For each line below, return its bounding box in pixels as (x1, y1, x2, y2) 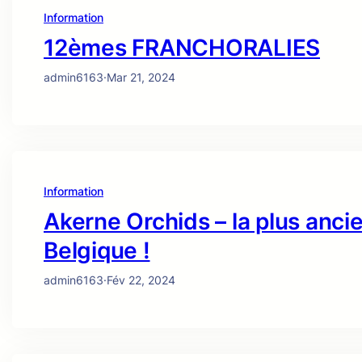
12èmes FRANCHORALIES (44, 34, 320, 62)
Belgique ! (44, 237, 150, 265)
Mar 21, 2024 (107, 70, 175, 85)
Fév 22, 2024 (107, 273, 175, 288)
